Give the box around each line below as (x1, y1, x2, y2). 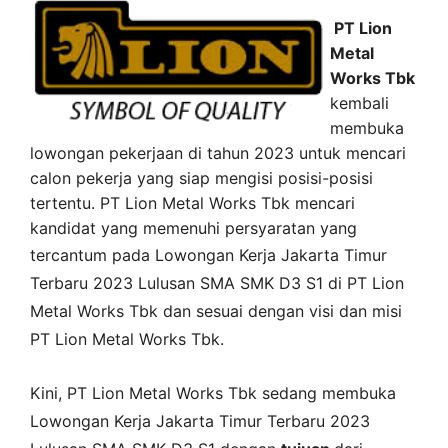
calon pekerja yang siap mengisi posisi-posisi (30, 168, 373, 188)
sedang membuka (262, 382, 396, 403)
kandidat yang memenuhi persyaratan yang (30, 218, 357, 238)
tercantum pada (30, 245, 155, 265)
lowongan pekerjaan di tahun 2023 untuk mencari (30, 143, 406, 163)
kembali (330, 93, 389, 113)
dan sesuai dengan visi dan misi (163, 301, 402, 321)
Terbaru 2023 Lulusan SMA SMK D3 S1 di (30, 273, 342, 293)
